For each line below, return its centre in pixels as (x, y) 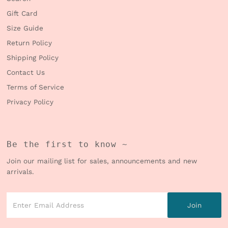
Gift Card (22, 13)
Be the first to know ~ (67, 145)
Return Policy (30, 43)
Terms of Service (36, 87)
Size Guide (25, 28)
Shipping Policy (33, 58)
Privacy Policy (30, 102)
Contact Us (26, 73)
